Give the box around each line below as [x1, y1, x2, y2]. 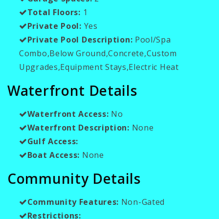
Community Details [7, 169, 141, 188]
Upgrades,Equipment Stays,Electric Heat [19, 61, 179, 72]
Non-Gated [119, 196, 165, 207]
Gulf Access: [27, 135, 79, 147]
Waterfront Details [7, 81, 137, 100]
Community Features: [27, 196, 119, 207]
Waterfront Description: [27, 122, 130, 133]
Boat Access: [27, 149, 80, 160]
